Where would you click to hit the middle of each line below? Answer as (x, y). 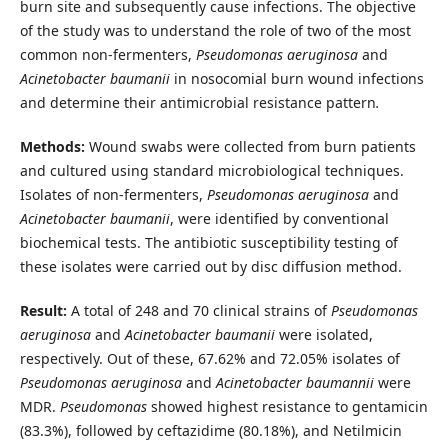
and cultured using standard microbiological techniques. (211, 170)
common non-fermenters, (107, 54)
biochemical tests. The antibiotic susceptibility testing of (208, 242)
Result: (45, 310)
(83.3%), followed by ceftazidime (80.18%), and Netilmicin (210, 430)
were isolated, (325, 334)
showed (176, 406)
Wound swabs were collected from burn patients (252, 146)
